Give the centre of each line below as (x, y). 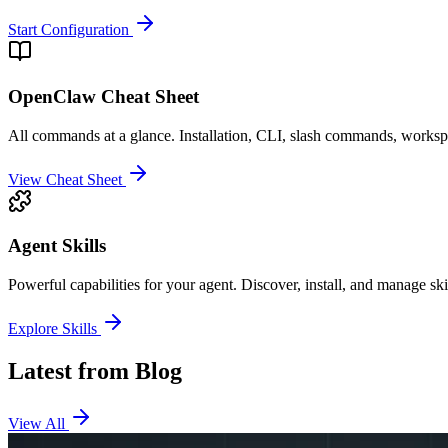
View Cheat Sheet (65, 179)
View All (38, 423)
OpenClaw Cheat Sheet (103, 96)
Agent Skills (57, 246)
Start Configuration (68, 30)
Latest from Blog (95, 371)
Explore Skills (52, 329)
